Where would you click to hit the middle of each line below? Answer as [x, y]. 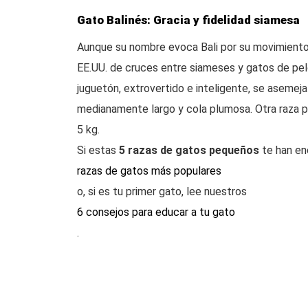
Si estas [98, 150]
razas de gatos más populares [149, 171]
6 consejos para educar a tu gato [156, 212]
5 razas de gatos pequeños [189, 150]
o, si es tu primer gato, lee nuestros [162, 191]
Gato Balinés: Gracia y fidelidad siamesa [188, 20]
